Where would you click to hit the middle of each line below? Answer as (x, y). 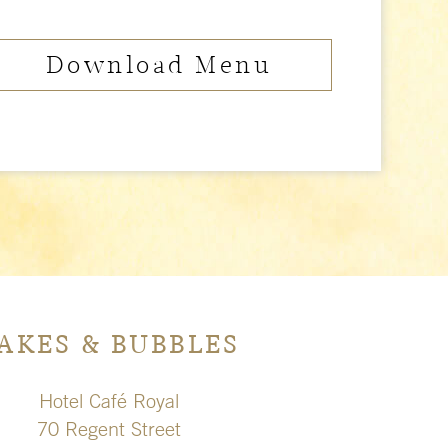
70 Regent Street (108, 429)
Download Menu (159, 65)
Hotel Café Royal (108, 401)
